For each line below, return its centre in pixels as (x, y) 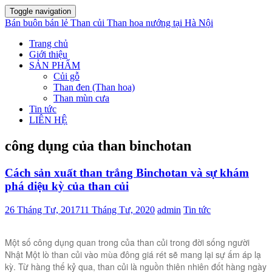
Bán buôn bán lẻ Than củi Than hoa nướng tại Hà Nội (109, 23)
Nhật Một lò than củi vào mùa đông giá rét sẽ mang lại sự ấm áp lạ (133, 254)
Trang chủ (49, 43)
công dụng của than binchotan (98, 145)
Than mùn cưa (81, 98)
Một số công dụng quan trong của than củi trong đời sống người (127, 242)
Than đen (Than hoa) (94, 87)
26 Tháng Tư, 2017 (42, 209)
